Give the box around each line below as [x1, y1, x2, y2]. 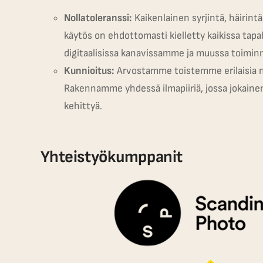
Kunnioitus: [63, 64, 114, 77]
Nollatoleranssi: [63, 11, 132, 24]
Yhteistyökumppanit [40, 147, 183, 167]
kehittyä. [63, 99, 102, 112]
